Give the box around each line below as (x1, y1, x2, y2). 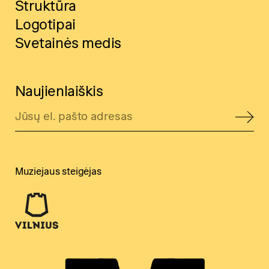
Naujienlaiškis (14, 83, 103, 100)
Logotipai (14, 16, 76, 32)
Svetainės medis (14, 34, 121, 51)
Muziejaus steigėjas (14, 165, 101, 177)
